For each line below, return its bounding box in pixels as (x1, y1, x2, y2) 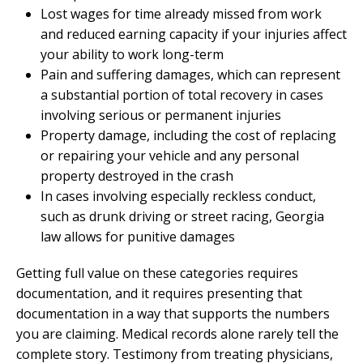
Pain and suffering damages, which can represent (41, 65, 340, 83)
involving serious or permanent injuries (41, 105, 281, 124)
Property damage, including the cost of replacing (41, 126, 336, 144)
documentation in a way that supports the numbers (16, 304, 330, 322)
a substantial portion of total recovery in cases (41, 85, 323, 104)
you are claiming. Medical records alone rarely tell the (16, 324, 339, 343)
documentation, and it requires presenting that (16, 284, 302, 302)
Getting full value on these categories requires (16, 263, 298, 282)
